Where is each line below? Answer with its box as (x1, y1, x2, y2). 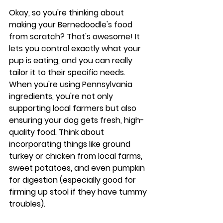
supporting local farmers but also (9, 103, 138, 114)
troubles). (9, 198, 45, 210)
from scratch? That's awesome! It (9, 31, 142, 42)
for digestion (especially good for (9, 174, 138, 186)
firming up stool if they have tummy (9, 186, 149, 198)
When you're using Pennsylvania (9, 79, 134, 90)
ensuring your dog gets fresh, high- (9, 114, 144, 126)
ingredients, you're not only (9, 91, 115, 102)
